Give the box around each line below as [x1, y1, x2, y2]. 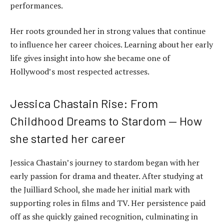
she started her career [10, 131, 125, 146]
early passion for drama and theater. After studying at [10, 170, 203, 182]
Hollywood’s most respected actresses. [10, 66, 149, 77]
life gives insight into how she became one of [10, 52, 170, 64]
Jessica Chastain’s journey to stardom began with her [10, 157, 199, 168]
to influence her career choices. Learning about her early [10, 39, 213, 50]
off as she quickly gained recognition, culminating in [10, 211, 198, 222]
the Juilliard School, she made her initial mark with [10, 184, 190, 195]
